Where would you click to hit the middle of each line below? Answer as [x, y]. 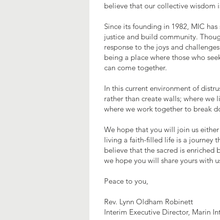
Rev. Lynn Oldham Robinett [149, 202]
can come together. [136, 68]
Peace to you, [126, 181]
